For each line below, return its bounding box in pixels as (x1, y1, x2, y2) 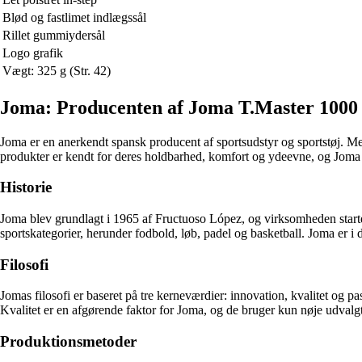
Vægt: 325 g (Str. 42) (2, 63, 111, 78)
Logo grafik (2, 45, 63, 60)
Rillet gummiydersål (2, 27, 105, 42)
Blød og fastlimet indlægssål (2, 10, 146, 24)
